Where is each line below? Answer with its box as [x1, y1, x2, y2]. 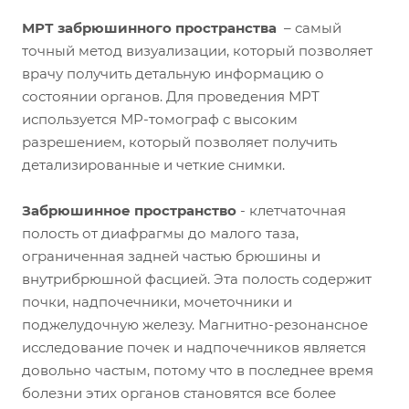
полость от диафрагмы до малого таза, [22, 224, 299, 242]
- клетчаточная [236, 201, 346, 219]
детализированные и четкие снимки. [22, 155, 285, 173]
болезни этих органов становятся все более [22, 383, 336, 402]
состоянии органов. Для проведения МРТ [22, 87, 320, 105]
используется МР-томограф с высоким [22, 110, 298, 128]
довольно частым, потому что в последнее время [22, 361, 373, 379]
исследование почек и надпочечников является [22, 338, 366, 356]
